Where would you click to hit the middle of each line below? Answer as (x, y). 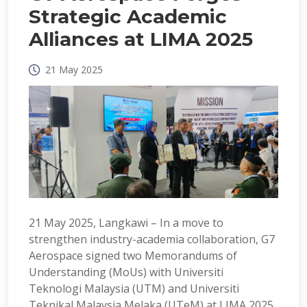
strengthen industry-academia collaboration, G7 (152, 239)
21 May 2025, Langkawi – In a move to (126, 222)
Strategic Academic (128, 16)
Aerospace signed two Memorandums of (133, 255)
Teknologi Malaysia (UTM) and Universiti (134, 288)
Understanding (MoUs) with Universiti (126, 272)
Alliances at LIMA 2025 (141, 39)
